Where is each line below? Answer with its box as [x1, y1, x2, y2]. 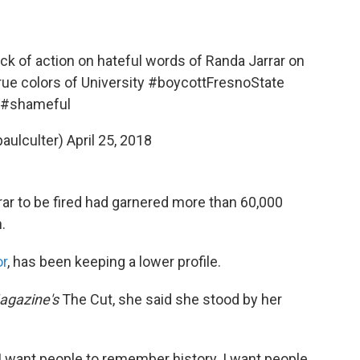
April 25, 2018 [66, 132, 152, 149]
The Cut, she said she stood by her [59, 291, 282, 308]
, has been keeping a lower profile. [7, 253, 221, 270]
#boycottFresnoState [148, 74, 284, 91]
